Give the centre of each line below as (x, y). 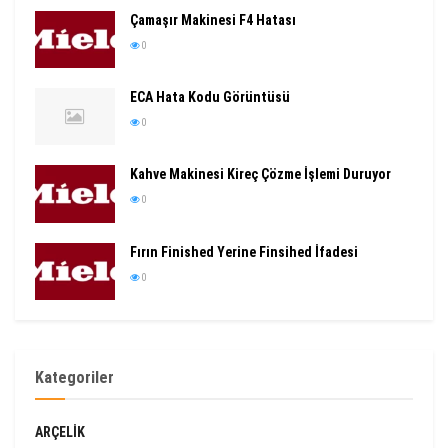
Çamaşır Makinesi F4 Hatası (213, 20)
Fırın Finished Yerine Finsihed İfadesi (244, 251)
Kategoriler (74, 377)
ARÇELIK (60, 431)
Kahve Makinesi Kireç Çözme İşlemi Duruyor (260, 174)
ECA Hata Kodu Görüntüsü (210, 97)
